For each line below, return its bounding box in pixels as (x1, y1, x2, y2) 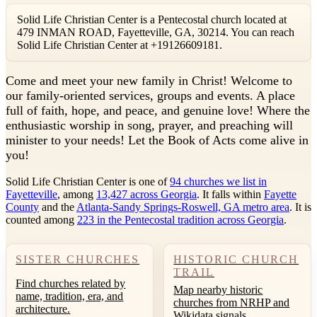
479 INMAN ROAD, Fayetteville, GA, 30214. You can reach (17, 25, 294, 38)
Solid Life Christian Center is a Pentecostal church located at (17, 13, 287, 25)
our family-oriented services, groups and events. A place (6, 88, 295, 103)
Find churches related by (16, 277, 126, 289)
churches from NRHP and (173, 296, 290, 309)
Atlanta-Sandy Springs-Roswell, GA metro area (76, 200, 289, 213)
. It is (289, 200, 311, 213)
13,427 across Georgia (96, 188, 197, 200)
